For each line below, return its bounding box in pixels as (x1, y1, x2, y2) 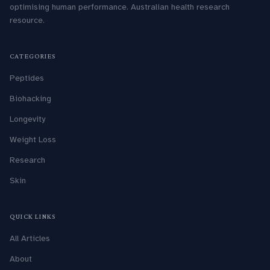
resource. (10, 15, 45, 25)
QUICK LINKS (10, 212, 57, 221)
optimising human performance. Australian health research (10, 2, 230, 12)
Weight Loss (10, 134, 56, 145)
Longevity (10, 114, 45, 124)
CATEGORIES (10, 52, 56, 60)
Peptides (10, 73, 44, 83)
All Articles (10, 233, 50, 243)
